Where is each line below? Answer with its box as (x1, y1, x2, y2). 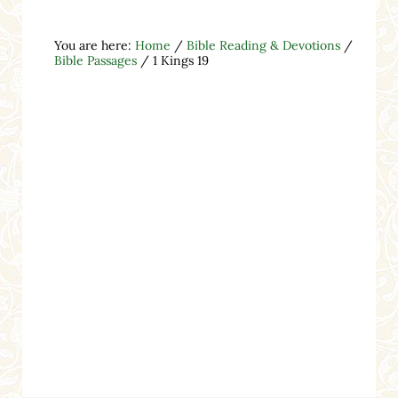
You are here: (53, 36, 135, 53)
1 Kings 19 (148, 52, 209, 68)
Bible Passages (53, 52, 137, 68)
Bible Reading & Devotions (186, 36, 340, 53)
